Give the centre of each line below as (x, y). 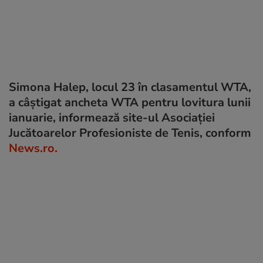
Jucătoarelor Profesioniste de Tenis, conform (130, 133)
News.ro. (33, 148)
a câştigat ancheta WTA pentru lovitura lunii (130, 102)
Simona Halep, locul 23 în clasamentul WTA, (130, 87)
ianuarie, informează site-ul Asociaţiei (112, 117)
